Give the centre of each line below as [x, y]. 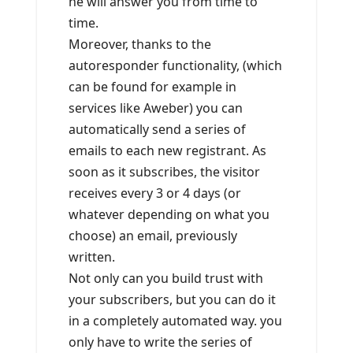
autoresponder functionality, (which [175, 66]
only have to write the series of [160, 342]
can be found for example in [152, 87]
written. [92, 257]
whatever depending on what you [169, 215]
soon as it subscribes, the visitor [164, 172]
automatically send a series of [157, 130]
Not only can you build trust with [166, 279]
